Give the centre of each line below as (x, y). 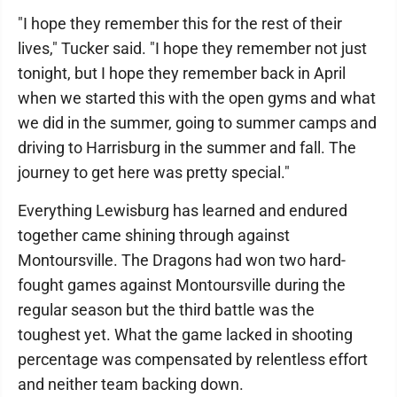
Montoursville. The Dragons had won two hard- (182, 261)
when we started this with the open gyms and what (197, 98)
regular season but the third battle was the (166, 310)
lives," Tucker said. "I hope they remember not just (192, 49)
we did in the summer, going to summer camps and (197, 123)
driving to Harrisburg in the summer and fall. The (187, 148)
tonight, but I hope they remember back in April (182, 74)
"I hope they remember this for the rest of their (180, 24)
